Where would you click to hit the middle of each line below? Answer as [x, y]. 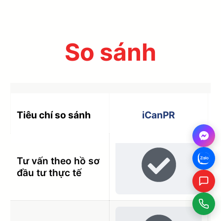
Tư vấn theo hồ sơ [58, 161]
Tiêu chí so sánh [54, 115]
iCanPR [159, 115]
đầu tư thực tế [49, 172]
